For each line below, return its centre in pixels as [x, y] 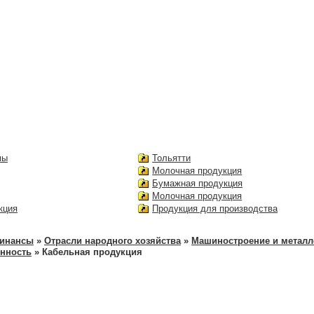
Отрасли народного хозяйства [112, 240]
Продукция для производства [215, 208]
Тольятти [172, 158]
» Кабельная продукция [87, 252]
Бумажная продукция [198, 183]
